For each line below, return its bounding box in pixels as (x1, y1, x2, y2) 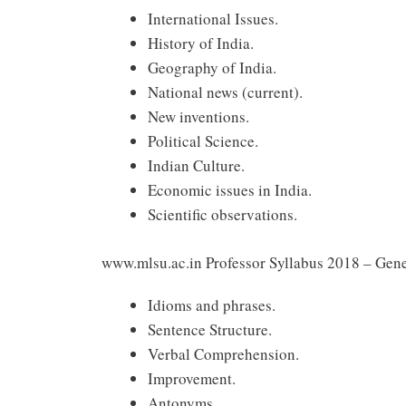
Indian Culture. (148, 155, 245, 177)
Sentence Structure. (148, 318, 272, 340)
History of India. (148, 33, 254, 54)
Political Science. (148, 130, 258, 152)
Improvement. (148, 367, 236, 389)
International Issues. (148, 8, 278, 30)
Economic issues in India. (148, 179, 312, 201)
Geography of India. (148, 57, 276, 79)
